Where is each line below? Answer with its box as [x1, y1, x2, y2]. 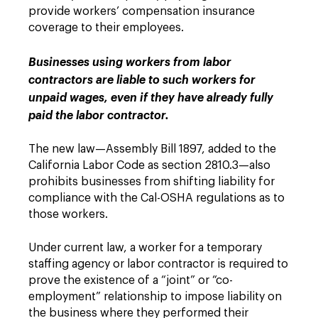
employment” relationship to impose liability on [28, 291, 282, 302]
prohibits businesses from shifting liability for [28, 176, 275, 187]
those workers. [28, 209, 111, 220]
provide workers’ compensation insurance [28, 6, 255, 17]
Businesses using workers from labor [28, 57, 231, 68]
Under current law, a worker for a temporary [28, 242, 262, 253]
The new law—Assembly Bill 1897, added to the [28, 143, 276, 155]
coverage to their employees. [28, 22, 184, 33]
